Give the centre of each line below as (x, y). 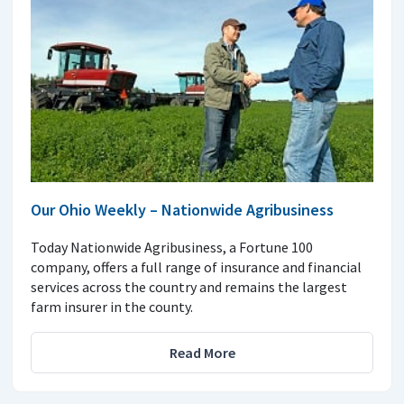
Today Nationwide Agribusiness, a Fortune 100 (172, 247)
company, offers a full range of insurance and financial (196, 266)
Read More (202, 352)
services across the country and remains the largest (189, 286)
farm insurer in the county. (112, 306)
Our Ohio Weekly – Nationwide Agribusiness (182, 209)
